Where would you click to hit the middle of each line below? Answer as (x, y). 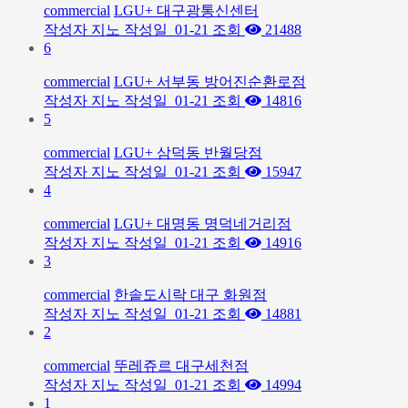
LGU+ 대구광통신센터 (186, 10)
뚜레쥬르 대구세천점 (181, 366)
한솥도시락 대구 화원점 (190, 295)
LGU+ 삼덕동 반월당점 (188, 153)
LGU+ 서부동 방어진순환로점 (210, 82)
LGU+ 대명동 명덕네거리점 (203, 224)
